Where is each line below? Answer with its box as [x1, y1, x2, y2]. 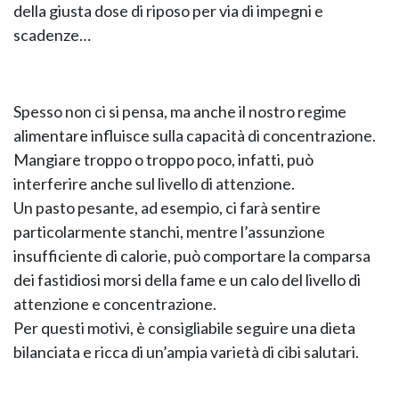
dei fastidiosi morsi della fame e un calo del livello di [13, 270, 361, 289]
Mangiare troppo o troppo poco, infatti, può [13, 150, 313, 169]
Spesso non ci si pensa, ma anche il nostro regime [13, 102, 346, 121]
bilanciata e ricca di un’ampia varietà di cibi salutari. [13, 342, 359, 362]
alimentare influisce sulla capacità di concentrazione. [13, 126, 376, 145]
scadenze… [13, 25, 91, 45]
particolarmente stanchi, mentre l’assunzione [13, 222, 325, 241]
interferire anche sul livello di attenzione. [13, 174, 295, 193]
